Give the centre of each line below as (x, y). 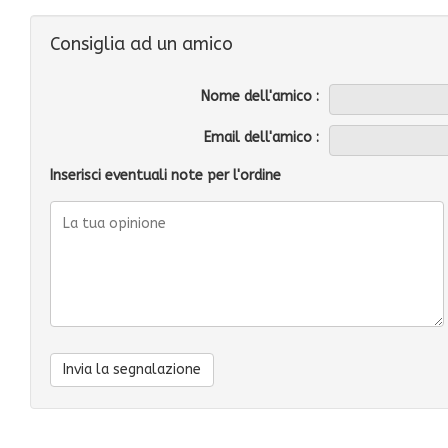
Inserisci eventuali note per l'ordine (165, 175)
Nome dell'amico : (260, 96)
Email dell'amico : (261, 137)
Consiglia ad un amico (141, 44)
